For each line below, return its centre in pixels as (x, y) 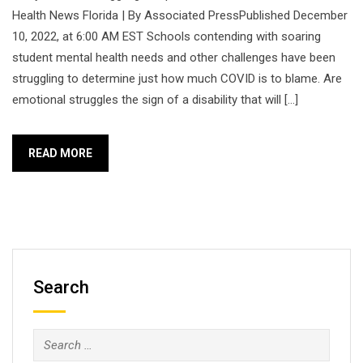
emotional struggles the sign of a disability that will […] (155, 100)
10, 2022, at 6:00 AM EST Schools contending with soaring (167, 36)
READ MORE (60, 153)
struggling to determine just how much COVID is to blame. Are (177, 79)
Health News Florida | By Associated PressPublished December (180, 15)
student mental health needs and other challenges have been (174, 58)
